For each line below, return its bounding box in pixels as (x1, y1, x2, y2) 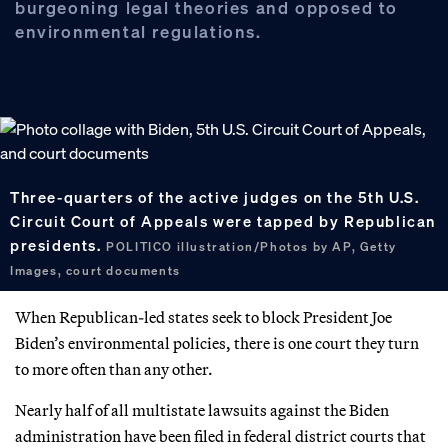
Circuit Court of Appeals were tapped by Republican (10, 210, 437, 231)
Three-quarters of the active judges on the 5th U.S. (10, 186, 420, 207)
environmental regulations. (15, 19, 262, 43)
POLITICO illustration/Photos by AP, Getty (106, 238, 397, 254)
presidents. (10, 234, 107, 255)
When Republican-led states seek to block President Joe (15, 306, 392, 327)
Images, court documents (10, 262, 181, 278)
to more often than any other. (15, 358, 213, 379)
